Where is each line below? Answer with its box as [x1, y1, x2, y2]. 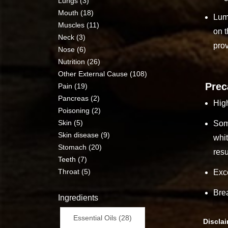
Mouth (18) [58, 8, 94, 17]
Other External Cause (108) [58, 69, 147, 78]
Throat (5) [58, 167, 91, 176]
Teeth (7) [58, 155, 87, 163]
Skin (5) [58, 118, 83, 127]
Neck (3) [58, 33, 85, 41]
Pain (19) [58, 81, 88, 90]
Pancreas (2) [58, 94, 100, 102]
